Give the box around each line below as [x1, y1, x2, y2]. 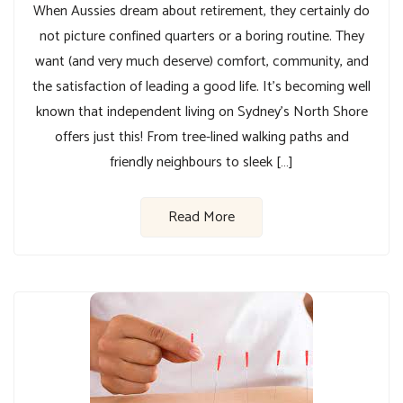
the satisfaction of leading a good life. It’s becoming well [32, 74, 371, 99]
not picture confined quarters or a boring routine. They [39, 23, 364, 49]
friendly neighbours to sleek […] [110, 149, 293, 175]
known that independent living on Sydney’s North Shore [35, 99, 368, 124]
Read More [168, 204, 235, 229]
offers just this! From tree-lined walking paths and [54, 124, 349, 149]
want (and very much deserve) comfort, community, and [34, 49, 369, 74]
